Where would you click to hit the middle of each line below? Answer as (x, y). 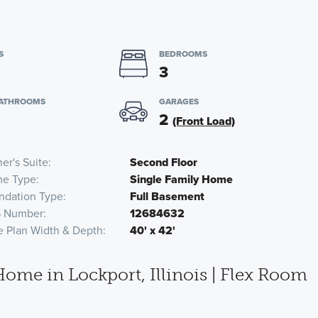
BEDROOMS (183, 54)
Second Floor (164, 162)
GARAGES (179, 102)
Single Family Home (182, 179)
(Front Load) (203, 121)
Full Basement (168, 196)
